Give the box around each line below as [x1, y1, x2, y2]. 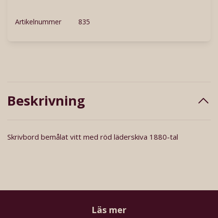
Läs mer [91, 203, 127, 216]
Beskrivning [7, 91, 85, 110]
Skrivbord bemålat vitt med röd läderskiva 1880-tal [7, 132, 178, 142]
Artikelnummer [15, 17, 61, 27]
